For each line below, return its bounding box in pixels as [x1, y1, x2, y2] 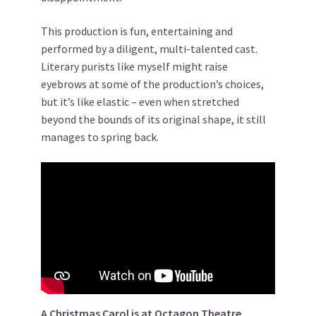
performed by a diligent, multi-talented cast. [41, 42, 257, 56]
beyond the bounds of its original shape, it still [41, 112, 266, 127]
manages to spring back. [41, 130, 159, 145]
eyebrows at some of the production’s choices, [41, 77, 264, 92]
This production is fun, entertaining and [41, 24, 233, 39]
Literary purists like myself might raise [41, 59, 228, 74]
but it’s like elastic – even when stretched [41, 95, 239, 109]
